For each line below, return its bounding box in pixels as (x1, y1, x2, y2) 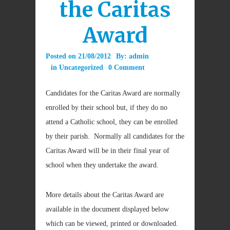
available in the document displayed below (46, 205, 169, 213)
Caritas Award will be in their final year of (46, 147, 169, 155)
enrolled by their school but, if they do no (46, 104, 167, 111)
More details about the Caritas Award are (46, 191, 164, 199)
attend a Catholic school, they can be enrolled (46, 118, 178, 126)
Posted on (46, 52, 78, 60)
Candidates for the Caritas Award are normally (46, 89, 180, 97)
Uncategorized (59, 64, 103, 71)
